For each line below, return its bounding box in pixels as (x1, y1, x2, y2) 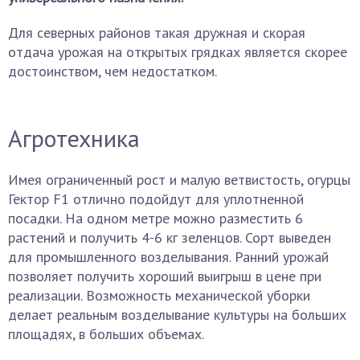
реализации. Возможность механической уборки (8, 286, 310, 305)
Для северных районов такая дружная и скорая (8, 23, 305, 42)
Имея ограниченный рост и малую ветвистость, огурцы (8, 170, 350, 189)
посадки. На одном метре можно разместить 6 (8, 209, 303, 227)
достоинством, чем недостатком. (8, 62, 217, 80)
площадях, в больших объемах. (8, 325, 204, 343)
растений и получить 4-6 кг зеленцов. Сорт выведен (8, 228, 331, 247)
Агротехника (8, 122, 140, 153)
